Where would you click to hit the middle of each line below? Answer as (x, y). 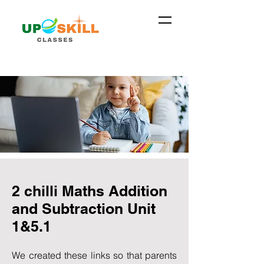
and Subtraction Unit (84, 209)
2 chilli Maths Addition (90, 191)
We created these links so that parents (94, 255)
